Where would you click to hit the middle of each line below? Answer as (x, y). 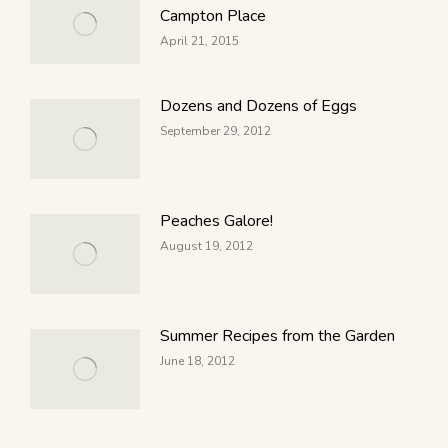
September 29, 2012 (215, 131)
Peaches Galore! (216, 221)
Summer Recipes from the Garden (277, 336)
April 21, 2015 (199, 41)
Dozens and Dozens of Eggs (258, 106)
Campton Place (213, 16)
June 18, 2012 (197, 361)
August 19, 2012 (206, 246)
